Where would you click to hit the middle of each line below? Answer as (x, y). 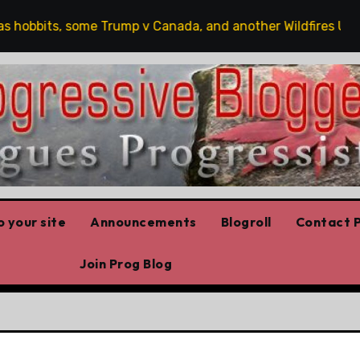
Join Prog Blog (126, 263)
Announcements (143, 221)
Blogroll (246, 221)
